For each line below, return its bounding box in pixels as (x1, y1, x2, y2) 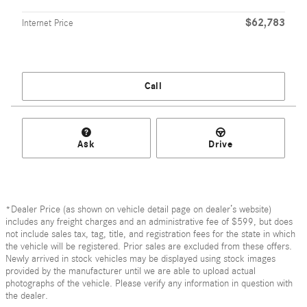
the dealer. (5, 289, 48, 302)
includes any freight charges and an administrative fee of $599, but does (5, 215, 293, 228)
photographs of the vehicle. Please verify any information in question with (5, 277, 293, 289)
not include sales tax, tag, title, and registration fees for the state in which (5, 228, 295, 240)
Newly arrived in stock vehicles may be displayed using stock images (5, 252, 275, 265)
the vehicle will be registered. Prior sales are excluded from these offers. (5, 240, 292, 252)
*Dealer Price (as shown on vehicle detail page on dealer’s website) (5, 203, 271, 215)
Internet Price (22, 17, 73, 29)
